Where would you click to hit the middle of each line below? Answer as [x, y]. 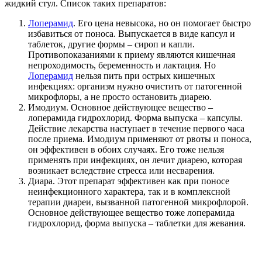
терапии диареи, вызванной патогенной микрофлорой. [138, 202]
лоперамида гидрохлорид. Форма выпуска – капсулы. [135, 118]
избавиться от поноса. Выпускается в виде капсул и [132, 33]
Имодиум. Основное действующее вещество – [120, 107]
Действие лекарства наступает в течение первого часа [136, 128]
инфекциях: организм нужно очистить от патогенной [135, 86]
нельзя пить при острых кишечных [144, 75]
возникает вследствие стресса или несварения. [121, 170]
